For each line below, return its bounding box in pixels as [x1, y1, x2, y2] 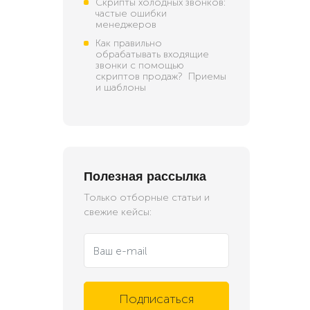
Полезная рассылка [84, 170, 206, 183]
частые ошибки [95, 8, 167, 19]
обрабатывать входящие [95, 48, 209, 60]
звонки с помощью [95, 60, 184, 71]
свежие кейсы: [84, 206, 152, 218]
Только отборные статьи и [84, 192, 210, 203]
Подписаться [119, 291, 194, 307]
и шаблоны [95, 82, 146, 93]
